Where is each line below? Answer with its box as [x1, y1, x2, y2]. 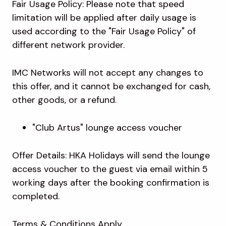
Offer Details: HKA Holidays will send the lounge [12, 149, 210, 162]
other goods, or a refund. [12, 94, 119, 106]
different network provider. [12, 39, 127, 51]
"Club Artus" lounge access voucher [32, 122, 185, 134]
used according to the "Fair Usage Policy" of [12, 25, 196, 38]
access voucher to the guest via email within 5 [12, 163, 208, 176]
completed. [12, 190, 62, 203]
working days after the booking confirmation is [12, 177, 209, 189]
